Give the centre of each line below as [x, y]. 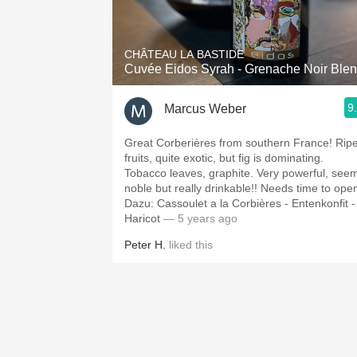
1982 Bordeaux [247, 9]
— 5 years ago [200, 218]
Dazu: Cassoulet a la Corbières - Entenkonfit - [240, 203]
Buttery [247, 114]
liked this [189, 245]
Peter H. [145, 245]
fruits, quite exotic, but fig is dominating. [224, 158]
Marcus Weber [205, 108]
